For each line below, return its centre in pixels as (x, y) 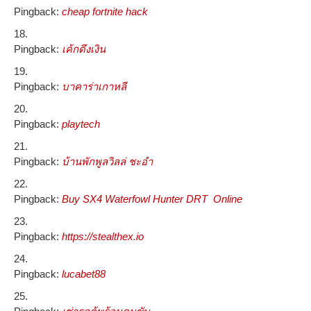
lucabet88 (84, 274)
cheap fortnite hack (105, 12)
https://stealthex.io (103, 237)
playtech (81, 124)
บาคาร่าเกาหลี (94, 87)
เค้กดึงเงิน (84, 49)
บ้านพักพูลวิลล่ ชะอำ (107, 162)
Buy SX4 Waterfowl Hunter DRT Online (152, 199)
